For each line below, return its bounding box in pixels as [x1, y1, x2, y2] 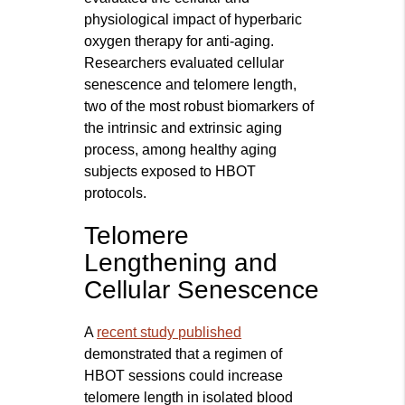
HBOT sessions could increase [84, 368, 284, 384]
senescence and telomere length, [84, 77, 297, 93]
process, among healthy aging [84, 142, 278, 158]
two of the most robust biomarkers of [84, 99, 315, 115]
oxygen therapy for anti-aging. [84, 33, 275, 50]
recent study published [97, 325, 242, 341]
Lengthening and [84, 249, 278, 278]
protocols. [84, 185, 147, 202]
